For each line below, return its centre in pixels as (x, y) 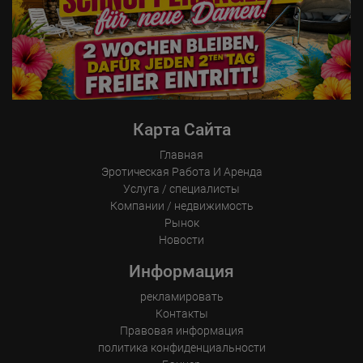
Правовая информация (181, 330)
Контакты (181, 313)
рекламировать (181, 296)
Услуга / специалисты (181, 188)
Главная (181, 154)
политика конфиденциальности (181, 347)
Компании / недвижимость (181, 205)
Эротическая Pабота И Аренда (181, 171)
